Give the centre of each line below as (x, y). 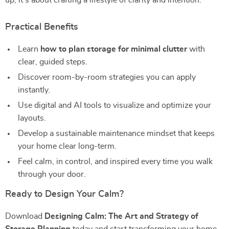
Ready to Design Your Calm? (64, 194)
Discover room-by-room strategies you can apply (107, 77)
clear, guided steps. (53, 62)
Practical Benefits (42, 27)
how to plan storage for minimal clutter (114, 49)
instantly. (34, 90)
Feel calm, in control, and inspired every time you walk (115, 162)
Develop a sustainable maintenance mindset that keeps (116, 133)
